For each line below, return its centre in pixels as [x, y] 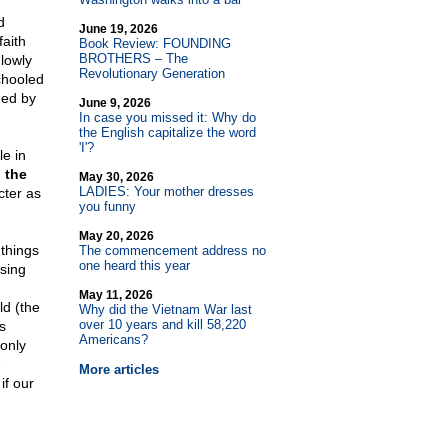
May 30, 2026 [116, 177]
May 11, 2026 [115, 295]
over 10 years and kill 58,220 [162, 324]
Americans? [113, 339]
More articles [118, 369]
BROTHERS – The [133, 58]
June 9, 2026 [114, 103]
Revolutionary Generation [151, 73]
